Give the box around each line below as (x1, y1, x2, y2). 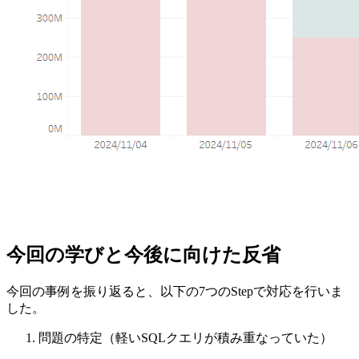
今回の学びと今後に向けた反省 (6, 244, 280, 265)
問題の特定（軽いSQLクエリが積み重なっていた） (38, 330, 333, 345)
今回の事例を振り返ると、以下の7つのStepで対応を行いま (6, 284, 343, 298)
